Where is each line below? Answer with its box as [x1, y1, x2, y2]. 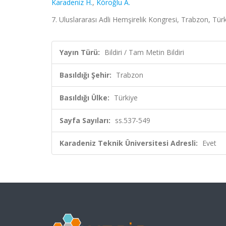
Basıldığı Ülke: [60, 93, 109, 102]
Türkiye [114, 93, 138, 102]
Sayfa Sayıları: [60, 116, 110, 125]
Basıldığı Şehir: [60, 70, 111, 80]
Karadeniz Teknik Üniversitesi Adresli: [60, 138, 198, 148]
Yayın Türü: [60, 47, 100, 57]
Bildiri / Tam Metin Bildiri [104, 47, 184, 57]
